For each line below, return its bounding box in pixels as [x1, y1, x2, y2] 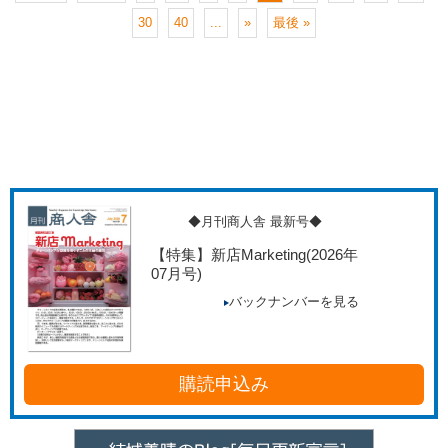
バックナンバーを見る [228, 295, 359, 310]
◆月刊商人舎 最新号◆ [187, 214, 322, 230]
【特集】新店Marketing [150, 246, 306, 264]
